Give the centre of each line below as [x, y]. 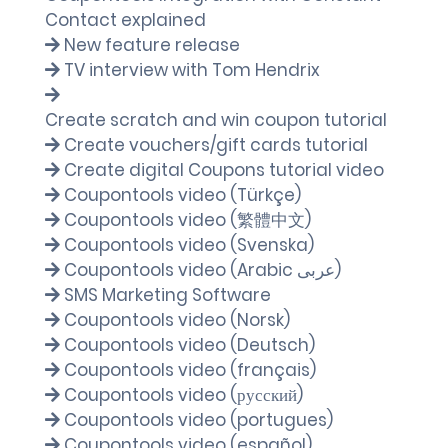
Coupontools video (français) [190, 370]
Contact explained [125, 20]
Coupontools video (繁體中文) [187, 220]
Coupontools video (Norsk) [177, 320]
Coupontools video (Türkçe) [182, 195]
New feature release [152, 45]
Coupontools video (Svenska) [189, 245]
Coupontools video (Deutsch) [189, 345]
